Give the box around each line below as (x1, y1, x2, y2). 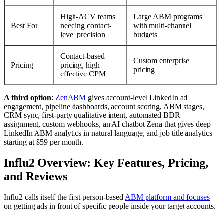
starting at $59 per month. (4, 137, 83, 146)
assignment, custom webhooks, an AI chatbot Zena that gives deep (4, 119, 211, 128)
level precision (60, 30, 105, 38)
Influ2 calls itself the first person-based (4, 192, 125, 201)
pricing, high (60, 60, 100, 69)
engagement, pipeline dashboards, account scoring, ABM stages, (4, 102, 204, 110)
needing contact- (60, 21, 111, 30)
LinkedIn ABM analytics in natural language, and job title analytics (4, 128, 212, 137)
